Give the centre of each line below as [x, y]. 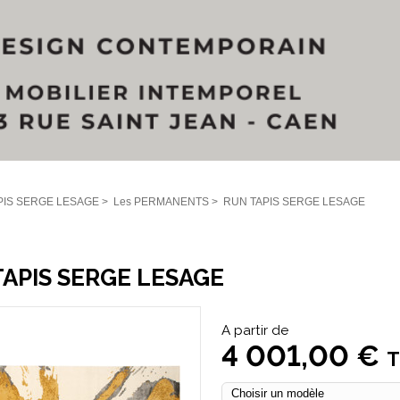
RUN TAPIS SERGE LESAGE [294, 202]
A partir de [254, 330]
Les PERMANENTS [161, 202]
